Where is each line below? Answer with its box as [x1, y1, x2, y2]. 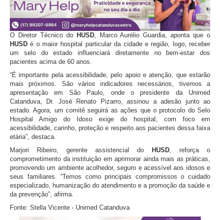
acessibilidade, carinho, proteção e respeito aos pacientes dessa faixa [10, 124, 210, 132]
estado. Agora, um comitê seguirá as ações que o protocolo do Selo [10, 106, 210, 114]
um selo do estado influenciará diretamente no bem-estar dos [10, 49, 210, 56]
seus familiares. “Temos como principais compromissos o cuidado [10, 172, 210, 180]
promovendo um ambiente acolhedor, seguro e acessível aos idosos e [10, 164, 210, 171]
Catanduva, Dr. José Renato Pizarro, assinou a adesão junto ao [10, 97, 210, 105]
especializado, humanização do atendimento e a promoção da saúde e [10, 181, 210, 189]
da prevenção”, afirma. [10, 190, 74, 198]
